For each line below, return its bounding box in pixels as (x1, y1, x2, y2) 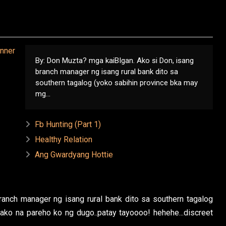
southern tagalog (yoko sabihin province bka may (35, 78, 198, 87)
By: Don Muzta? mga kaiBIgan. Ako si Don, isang (35, 55, 194, 65)
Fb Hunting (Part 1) (35, 119, 101, 129)
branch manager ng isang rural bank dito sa (35, 67, 178, 76)
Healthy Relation (35, 134, 92, 144)
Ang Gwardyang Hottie (35, 149, 113, 159)
